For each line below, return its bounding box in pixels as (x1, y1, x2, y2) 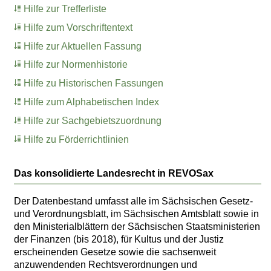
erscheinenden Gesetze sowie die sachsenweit (14, 246, 217, 257)
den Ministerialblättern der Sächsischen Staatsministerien (14, 221, 261, 232)
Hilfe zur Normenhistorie (24, 59, 128, 70)
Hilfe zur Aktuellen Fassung (24, 41, 142, 51)
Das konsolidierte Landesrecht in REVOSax (14, 168, 214, 178)
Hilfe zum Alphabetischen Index (24, 96, 160, 107)
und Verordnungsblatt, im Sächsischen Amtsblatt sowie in (14, 208, 260, 219)
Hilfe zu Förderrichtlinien (24, 134, 129, 145)
